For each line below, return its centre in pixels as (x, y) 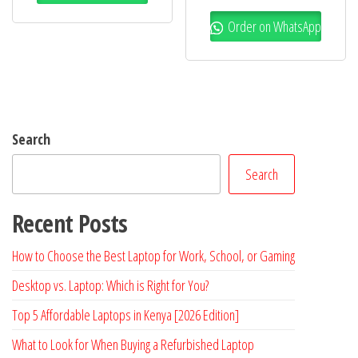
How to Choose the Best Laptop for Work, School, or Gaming (153, 256)
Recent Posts (70, 224)
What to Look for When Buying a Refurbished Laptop (133, 345)
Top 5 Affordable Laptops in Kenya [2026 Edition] (125, 315)
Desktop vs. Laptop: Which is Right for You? (110, 286)
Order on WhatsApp (274, 27)
